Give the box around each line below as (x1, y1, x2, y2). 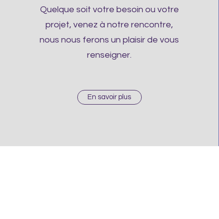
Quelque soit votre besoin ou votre (40, 5, 179, 14)
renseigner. (87, 50, 132, 60)
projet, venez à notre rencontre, (45, 20, 174, 29)
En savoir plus (88, 93, 131, 101)
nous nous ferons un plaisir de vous (40, 35, 179, 44)
